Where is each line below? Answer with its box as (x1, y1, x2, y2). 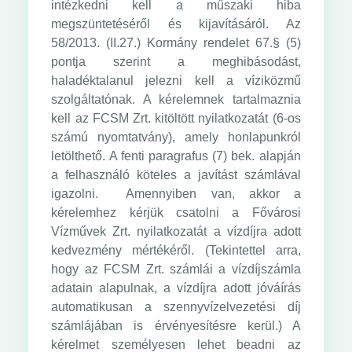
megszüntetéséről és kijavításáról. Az (51, 17, 301, 31)
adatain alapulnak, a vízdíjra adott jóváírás (51, 281, 301, 295)
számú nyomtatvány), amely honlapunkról (51, 130, 301, 144)
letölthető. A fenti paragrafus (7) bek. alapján (51, 149, 301, 163)
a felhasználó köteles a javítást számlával (51, 168, 301, 181)
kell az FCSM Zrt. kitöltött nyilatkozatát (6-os (51, 112, 301, 125)
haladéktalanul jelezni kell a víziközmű (51, 74, 301, 87)
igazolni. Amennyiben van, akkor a (51, 187, 301, 200)
